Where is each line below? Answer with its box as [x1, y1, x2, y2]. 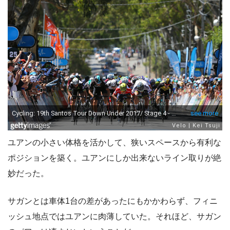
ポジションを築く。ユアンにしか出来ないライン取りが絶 [8, 154, 221, 163]
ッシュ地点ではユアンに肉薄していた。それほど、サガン [8, 212, 221, 221]
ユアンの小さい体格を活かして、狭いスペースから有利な [8, 138, 221, 147]
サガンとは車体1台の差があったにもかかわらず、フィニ [8, 197, 218, 206]
